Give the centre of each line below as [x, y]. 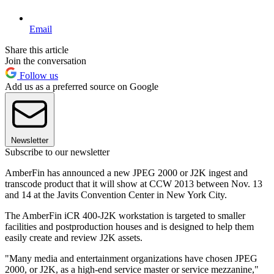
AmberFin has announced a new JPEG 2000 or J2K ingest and [126, 172]
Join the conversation [46, 61]
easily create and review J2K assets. [74, 237]
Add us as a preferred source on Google [82, 86]
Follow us [38, 75]
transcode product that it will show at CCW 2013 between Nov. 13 [134, 183]
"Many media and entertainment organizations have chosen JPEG [131, 258]
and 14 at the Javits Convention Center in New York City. [116, 194]
